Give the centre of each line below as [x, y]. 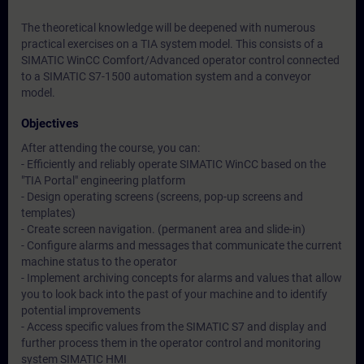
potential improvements [81, 310]
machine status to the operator [99, 262]
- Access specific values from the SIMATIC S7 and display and [174, 327]
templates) [48, 213]
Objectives [50, 123]
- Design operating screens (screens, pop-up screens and [162, 197]
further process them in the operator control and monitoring [171, 343]
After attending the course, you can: [110, 148]
